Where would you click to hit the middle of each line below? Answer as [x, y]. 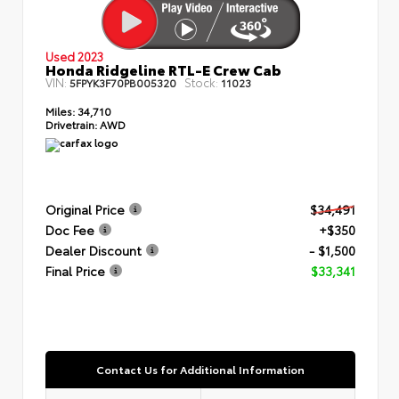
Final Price [75, 270]
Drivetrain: [71, 124]
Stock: [201, 81]
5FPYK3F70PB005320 [123, 82]
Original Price [85, 209]
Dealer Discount [94, 250]
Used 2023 [74, 56]
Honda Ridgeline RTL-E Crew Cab [163, 69]
